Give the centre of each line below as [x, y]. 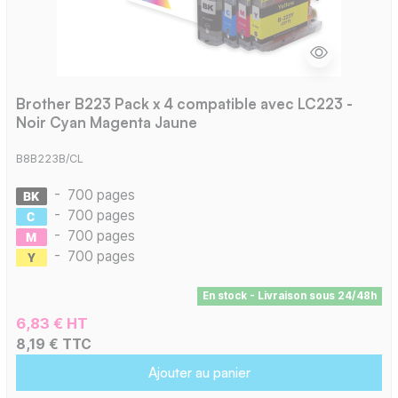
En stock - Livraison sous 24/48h [289, 296]
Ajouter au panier [199, 373]
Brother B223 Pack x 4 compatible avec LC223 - [184, 103]
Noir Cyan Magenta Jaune [106, 122]
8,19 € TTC [53, 345]
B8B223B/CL [49, 159]
